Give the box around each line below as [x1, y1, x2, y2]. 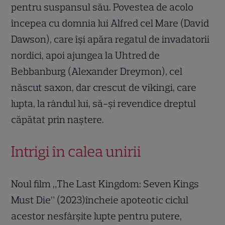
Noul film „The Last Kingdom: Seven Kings [11, 178, 199, 190]
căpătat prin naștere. [11, 114, 104, 126]
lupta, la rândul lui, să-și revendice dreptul [11, 97, 196, 110]
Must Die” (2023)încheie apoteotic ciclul [11, 194, 189, 206]
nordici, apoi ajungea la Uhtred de [11, 49, 160, 62]
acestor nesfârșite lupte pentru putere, [11, 210, 182, 222]
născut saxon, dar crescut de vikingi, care [11, 81, 197, 94]
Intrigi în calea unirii [11, 142, 142, 161]
